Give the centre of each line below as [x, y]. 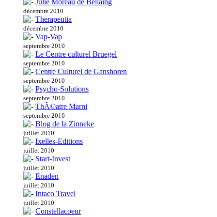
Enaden [47, 176]
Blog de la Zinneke [65, 124]
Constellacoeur [58, 211]
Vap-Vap [49, 37]
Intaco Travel [55, 194]
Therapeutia [54, 19]
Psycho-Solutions [62, 89]
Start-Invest [53, 159]
